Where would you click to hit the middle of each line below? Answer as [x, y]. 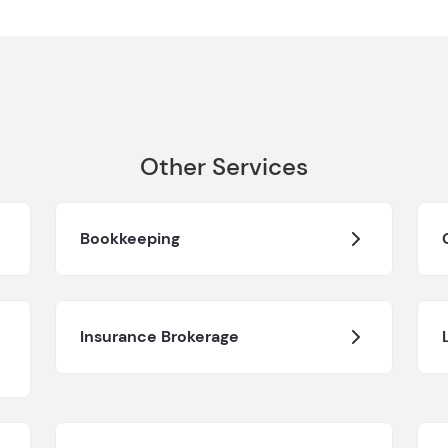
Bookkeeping [129, 238]
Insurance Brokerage [159, 336]
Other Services [224, 166]
